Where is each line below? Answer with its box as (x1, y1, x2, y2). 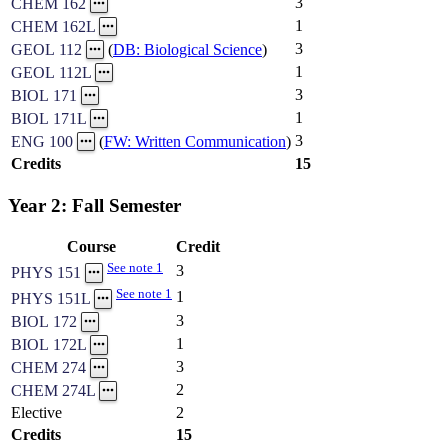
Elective (11, 404, 62, 422)
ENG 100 (11, 133, 73, 151)
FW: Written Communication (104, 133, 286, 151)
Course (67, 238, 116, 256)
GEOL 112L (11, 64, 91, 82)
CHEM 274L (11, 382, 95, 400)
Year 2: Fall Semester (8, 194, 181, 216)
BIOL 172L (11, 336, 86, 354)
